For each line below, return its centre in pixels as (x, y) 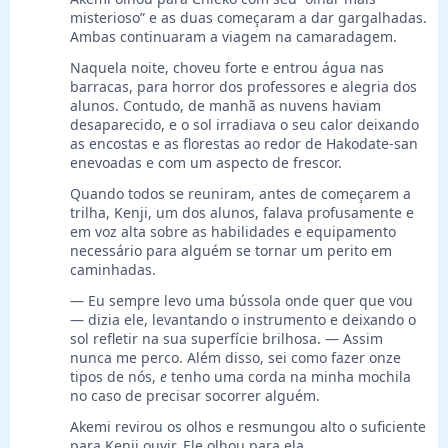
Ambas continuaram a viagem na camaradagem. (233, 37)
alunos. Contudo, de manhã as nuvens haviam (225, 106)
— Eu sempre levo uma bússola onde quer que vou (241, 301)
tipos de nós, (115, 377)
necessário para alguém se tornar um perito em (231, 251)
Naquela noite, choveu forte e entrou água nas (227, 68)
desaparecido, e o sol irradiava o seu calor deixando (244, 125)
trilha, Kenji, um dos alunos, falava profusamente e (242, 213)
